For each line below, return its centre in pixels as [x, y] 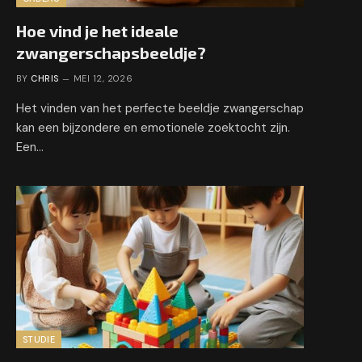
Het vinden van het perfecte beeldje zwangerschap [160, 109]
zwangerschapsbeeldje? [111, 53]
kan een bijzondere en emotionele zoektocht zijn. [153, 128]
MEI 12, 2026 [103, 79]
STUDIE [39, 339]
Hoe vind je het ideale [97, 31]
